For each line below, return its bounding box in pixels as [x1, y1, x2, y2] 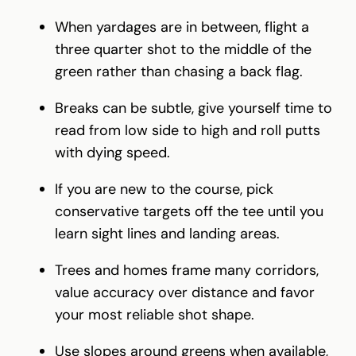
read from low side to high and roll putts [55, 120, 320, 140]
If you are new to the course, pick [55, 179, 273, 199]
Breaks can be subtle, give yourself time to [55, 98, 332, 118]
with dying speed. [55, 142, 170, 162]
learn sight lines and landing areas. [55, 223, 280, 243]
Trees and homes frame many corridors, [55, 260, 319, 280]
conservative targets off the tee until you [55, 201, 323, 221]
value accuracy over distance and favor [55, 282, 315, 302]
